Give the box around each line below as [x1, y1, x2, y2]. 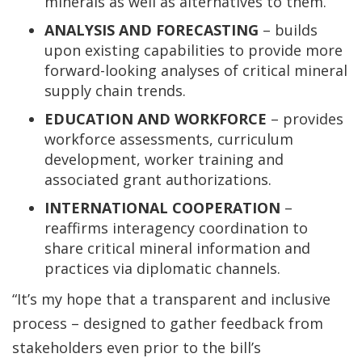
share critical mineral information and [44, 238, 310, 258]
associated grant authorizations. [44, 170, 271, 189]
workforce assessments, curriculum [44, 129, 293, 149]
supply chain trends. [44, 81, 186, 100]
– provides [267, 109, 343, 128]
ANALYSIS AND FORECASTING [44, 20, 259, 40]
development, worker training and [44, 149, 284, 169]
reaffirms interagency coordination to [44, 218, 308, 238]
